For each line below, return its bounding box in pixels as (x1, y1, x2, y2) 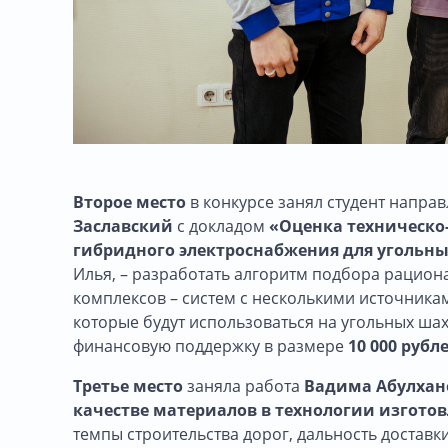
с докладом (177, 215, 265, 238)
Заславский (73, 215, 177, 238)
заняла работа (187, 375, 304, 398)
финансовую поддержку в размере (73, 335, 348, 358)
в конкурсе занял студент (190, 191, 385, 214)
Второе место (73, 191, 190, 214)
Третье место (73, 375, 187, 398)
